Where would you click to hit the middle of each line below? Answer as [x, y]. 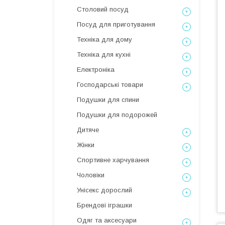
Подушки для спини [108, 100]
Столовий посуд [103, 9]
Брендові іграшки [104, 205]
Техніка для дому [104, 39]
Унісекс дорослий [104, 190]
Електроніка [96, 70]
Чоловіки [91, 175]
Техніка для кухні [104, 54]
